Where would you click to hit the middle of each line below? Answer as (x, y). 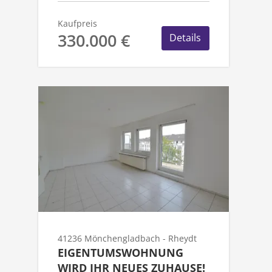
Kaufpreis (78, 24)
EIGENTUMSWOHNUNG (121, 253)
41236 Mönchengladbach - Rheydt (127, 239)
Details (185, 38)
